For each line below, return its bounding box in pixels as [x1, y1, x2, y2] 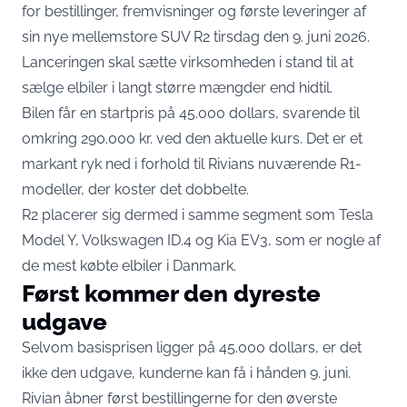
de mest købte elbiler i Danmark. [22, 256, 236, 274]
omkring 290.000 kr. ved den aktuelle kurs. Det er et [22, 129, 362, 147]
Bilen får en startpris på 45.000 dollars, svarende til [22, 104, 360, 122]
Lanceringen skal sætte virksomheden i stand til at [22, 53, 353, 71]
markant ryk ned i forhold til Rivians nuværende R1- [22, 154, 362, 173]
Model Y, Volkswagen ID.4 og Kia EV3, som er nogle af [22, 231, 381, 249]
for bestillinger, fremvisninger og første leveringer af [22, 2, 366, 20]
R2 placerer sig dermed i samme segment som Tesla [22, 205, 373, 223]
